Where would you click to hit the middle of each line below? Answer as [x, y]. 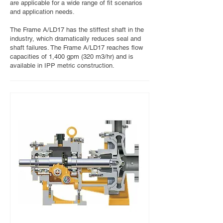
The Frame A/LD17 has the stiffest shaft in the [77, 30]
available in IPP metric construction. [63, 65]
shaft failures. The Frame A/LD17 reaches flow [76, 48]
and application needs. [42, 12]
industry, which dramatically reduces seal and [75, 39]
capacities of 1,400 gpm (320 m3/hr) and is [72, 56]
